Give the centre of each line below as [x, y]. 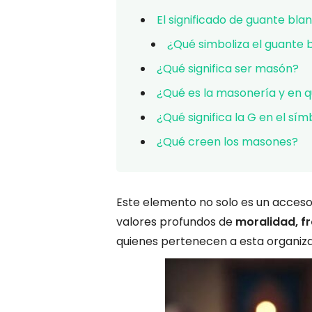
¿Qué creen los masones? [227, 141]
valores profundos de [176, 221]
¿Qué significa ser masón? [228, 68]
